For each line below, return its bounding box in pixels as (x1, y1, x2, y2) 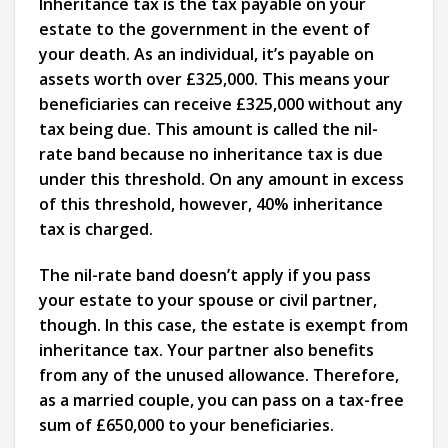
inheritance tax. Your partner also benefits (39, 338, 374, 361)
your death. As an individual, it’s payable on (39, 43, 374, 66)
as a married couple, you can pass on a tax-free (39, 388, 404, 411)
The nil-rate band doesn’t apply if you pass (39, 263, 371, 286)
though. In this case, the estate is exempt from (39, 313, 408, 336)
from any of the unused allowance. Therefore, (39, 363, 399, 386)
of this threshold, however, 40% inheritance (39, 193, 383, 216)
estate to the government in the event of (39, 18, 370, 41)
